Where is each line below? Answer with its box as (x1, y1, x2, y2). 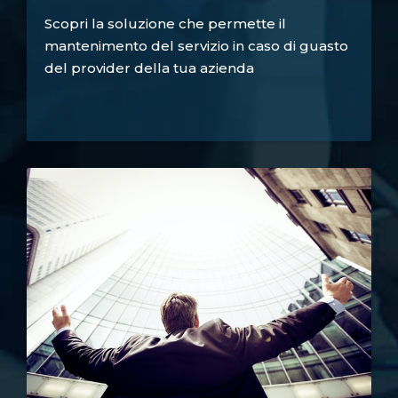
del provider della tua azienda (44, 60, 254, 77)
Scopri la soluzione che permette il (44, 15, 286, 33)
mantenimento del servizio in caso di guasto (44, 37, 348, 55)
